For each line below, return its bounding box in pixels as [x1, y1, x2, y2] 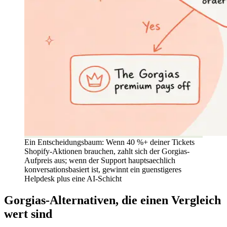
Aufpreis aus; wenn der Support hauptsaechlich [24, 156, 175, 165]
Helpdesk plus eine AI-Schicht [24, 174, 122, 183]
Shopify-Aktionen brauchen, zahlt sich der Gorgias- [24, 146, 190, 156]
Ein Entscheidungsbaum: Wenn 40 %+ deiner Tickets [24, 137, 195, 146]
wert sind [4, 207, 52, 220]
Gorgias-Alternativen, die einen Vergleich [4, 193, 221, 207]
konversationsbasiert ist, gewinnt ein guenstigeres [24, 165, 181, 174]
